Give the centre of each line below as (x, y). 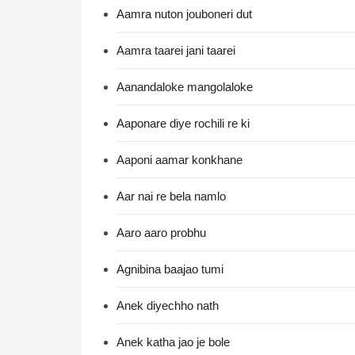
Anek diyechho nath (168, 305)
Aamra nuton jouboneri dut (184, 14)
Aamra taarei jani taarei (176, 50)
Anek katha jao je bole (173, 342)
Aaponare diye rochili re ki (183, 123)
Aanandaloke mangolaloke (185, 87)
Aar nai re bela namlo (171, 196)
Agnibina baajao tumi (170, 269)
